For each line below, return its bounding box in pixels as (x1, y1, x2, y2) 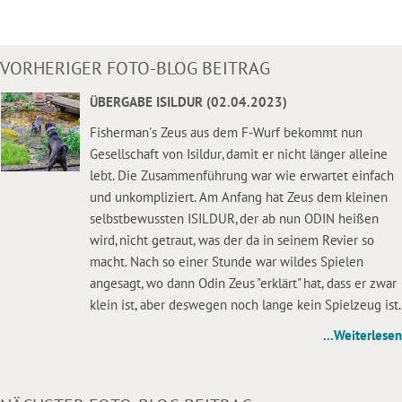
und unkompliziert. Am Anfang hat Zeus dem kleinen (89, 188, 388, 206)
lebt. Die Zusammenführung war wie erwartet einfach (89, 167, 394, 185)
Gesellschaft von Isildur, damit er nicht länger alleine (89, 145, 388, 163)
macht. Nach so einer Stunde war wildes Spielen (89, 253, 363, 271)
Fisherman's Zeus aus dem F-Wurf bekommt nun (89, 124, 363, 142)
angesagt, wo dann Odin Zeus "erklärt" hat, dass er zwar (89, 275, 397, 293)
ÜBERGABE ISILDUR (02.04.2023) (89, 93, 287, 111)
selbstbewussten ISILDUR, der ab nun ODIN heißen (89, 210, 379, 228)
